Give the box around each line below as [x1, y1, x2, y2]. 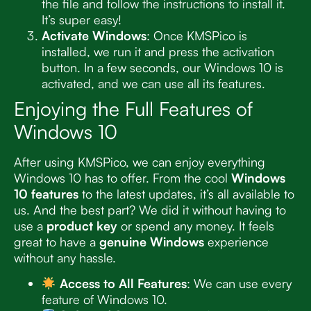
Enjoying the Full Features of [14, 96, 253, 121]
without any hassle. [14, 249, 116, 265]
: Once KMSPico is [146, 27, 247, 43]
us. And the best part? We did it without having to [14, 201, 286, 217]
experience [204, 233, 269, 249]
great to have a [14, 233, 99, 249]
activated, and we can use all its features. [42, 75, 265, 91]
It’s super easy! [42, 11, 121, 27]
